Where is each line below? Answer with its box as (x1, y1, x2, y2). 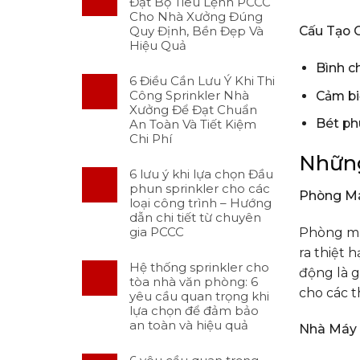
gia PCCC (129, 224, 184, 240)
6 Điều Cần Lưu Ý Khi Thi (129, 73, 275, 89)
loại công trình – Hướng (129, 195, 272, 211)
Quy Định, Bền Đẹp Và (129, 23, 264, 39)
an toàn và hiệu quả (129, 317, 248, 333)
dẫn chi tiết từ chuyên (129, 210, 261, 226)
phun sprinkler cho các (129, 181, 270, 197)
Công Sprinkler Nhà (129, 88, 249, 104)
